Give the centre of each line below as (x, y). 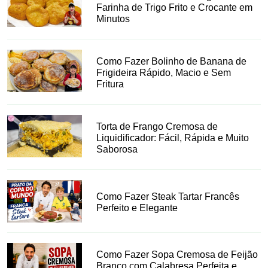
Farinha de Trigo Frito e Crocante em (175, 8)
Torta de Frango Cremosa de (157, 127)
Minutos (113, 19)
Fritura (110, 84)
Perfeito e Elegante (137, 208)
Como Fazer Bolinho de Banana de (172, 62)
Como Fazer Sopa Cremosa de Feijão (177, 254)
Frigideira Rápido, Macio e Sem (164, 73)
